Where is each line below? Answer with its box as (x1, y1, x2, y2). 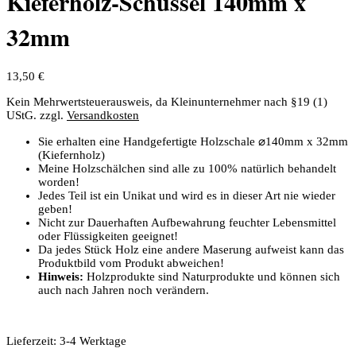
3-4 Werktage (60, 335, 126, 348)
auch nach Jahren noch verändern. (38, 284, 209, 297)
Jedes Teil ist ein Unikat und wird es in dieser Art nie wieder (38, 189, 335, 203)
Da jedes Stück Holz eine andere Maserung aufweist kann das (38, 243, 344, 257)
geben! (38, 203, 72, 216)
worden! (38, 176, 79, 189)
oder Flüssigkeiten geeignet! (38, 230, 178, 243)
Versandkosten (67, 109, 139, 122)
